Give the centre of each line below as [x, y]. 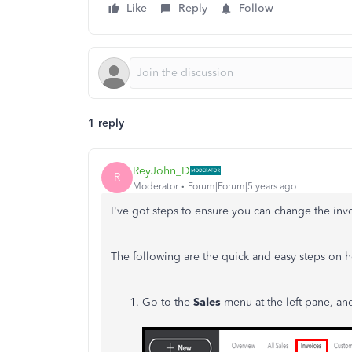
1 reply [106, 123]
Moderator [156, 186]
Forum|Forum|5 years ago [242, 186]
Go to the [168, 302]
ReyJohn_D [161, 170]
